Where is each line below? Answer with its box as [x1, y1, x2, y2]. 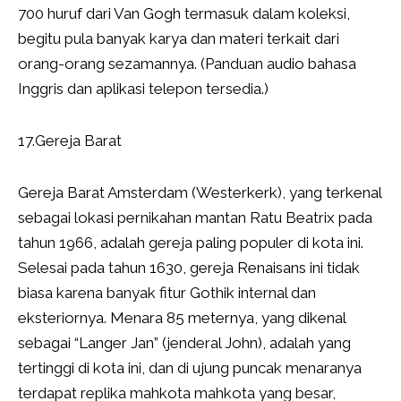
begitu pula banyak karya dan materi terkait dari [18, 30, 339, 48]
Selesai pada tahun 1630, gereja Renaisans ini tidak [18, 259, 360, 277]
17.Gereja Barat [18, 132, 122, 150]
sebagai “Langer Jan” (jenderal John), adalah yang [18, 334, 351, 353]
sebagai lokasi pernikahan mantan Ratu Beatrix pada [18, 209, 372, 227]
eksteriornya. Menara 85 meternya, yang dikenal [18, 309, 346, 328]
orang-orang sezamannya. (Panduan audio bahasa [18, 55, 356, 73]
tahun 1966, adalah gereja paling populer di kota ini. [18, 234, 363, 252]
